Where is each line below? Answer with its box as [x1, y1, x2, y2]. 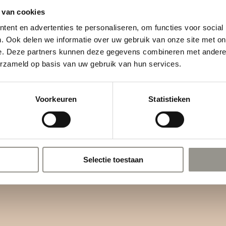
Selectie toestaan [83, 155, 143, 164]
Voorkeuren [35, 95, 77, 104]
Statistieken [148, 95, 191, 104]
